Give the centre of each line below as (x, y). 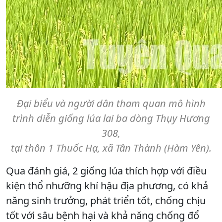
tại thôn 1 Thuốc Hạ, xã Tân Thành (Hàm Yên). (111, 148)
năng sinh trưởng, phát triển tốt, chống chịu (106, 200)
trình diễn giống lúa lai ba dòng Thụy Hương (111, 118)
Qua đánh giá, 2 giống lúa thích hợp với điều (106, 170)
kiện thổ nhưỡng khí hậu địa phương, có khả (107, 185)
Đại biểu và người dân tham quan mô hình (111, 103)
